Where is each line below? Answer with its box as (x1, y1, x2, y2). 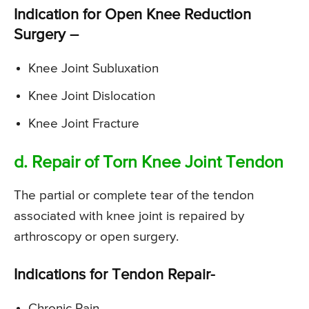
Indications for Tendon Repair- (14, 268, 215, 283)
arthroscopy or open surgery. (14, 230, 179, 244)
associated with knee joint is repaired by (14, 210, 244, 223)
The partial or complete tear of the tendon (14, 189, 254, 203)
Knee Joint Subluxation (28, 62, 159, 76)
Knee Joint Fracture (28, 117, 139, 131)
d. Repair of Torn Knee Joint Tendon (14, 154, 283, 172)
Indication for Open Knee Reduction (14, 8, 251, 23)
